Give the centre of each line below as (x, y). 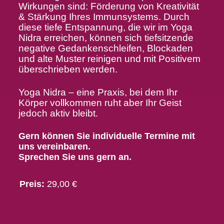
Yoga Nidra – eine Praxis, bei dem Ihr (98, 92)
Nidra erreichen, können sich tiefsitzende (106, 37)
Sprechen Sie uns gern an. (76, 157)
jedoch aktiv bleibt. (58, 113)
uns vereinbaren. (54, 146)
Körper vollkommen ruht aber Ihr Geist (100, 102)
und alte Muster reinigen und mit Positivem (109, 58)
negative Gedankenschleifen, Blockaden (105, 48)
